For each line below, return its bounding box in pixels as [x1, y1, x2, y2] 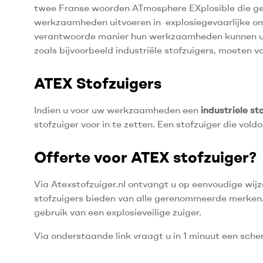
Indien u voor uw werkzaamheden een [34, 104, 201, 116]
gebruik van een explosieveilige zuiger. [34, 206, 202, 218]
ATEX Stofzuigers [34, 73, 162, 93]
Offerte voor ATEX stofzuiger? [34, 147, 257, 167]
